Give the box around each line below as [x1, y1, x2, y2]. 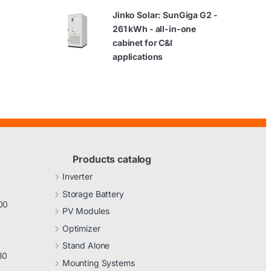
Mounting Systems [62, 257, 135, 268]
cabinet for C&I [113, 37, 172, 48]
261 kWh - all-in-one [113, 23, 197, 34]
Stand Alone [62, 240, 110, 251]
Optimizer [62, 223, 100, 233]
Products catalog [73, 152, 152, 165]
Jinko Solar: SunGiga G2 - [113, 9, 218, 20]
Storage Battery [62, 188, 124, 199]
